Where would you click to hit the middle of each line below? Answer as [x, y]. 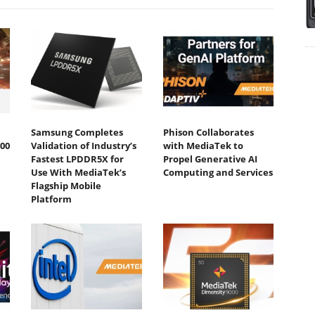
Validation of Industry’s [84, 146]
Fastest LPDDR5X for [77, 159]
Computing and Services [218, 173]
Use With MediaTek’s [78, 173]
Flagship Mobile [66, 186]
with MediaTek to [203, 146]
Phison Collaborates [208, 133]
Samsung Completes [77, 133]
